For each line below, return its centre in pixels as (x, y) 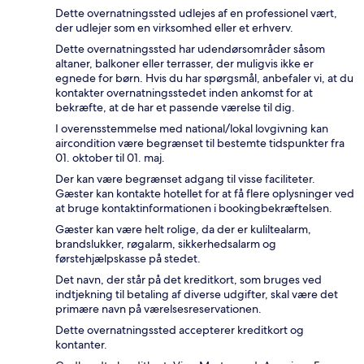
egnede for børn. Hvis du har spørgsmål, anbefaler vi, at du (204, 78)
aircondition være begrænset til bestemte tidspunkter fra (200, 143)
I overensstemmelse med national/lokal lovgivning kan (192, 128)
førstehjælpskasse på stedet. (128, 258)
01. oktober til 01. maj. (110, 157)
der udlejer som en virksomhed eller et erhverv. (174, 27)
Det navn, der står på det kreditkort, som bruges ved (188, 279)
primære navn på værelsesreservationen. (158, 308)
